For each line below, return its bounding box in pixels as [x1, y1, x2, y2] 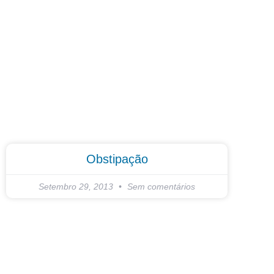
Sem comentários [125, 182, 195, 191]
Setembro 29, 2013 [39, 182, 116, 191]
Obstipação [86, 152, 148, 166]
